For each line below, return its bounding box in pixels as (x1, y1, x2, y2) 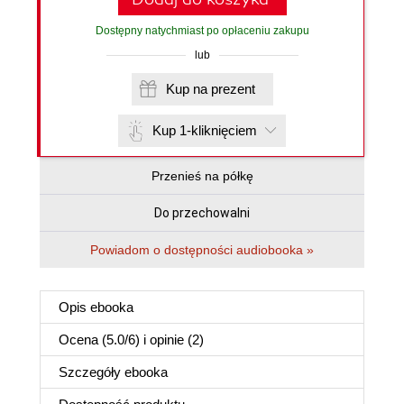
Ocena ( (59, 332, 106, 347)
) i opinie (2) (135, 332, 204, 347)
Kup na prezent (210, 81, 255, 96)
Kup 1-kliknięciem (152, 123, 257, 138)
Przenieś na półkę (151, 169, 253, 183)
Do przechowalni (154, 206, 250, 220)
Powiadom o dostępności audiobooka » (90, 243, 314, 257)
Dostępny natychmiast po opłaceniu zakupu (95, 24, 309, 37)
